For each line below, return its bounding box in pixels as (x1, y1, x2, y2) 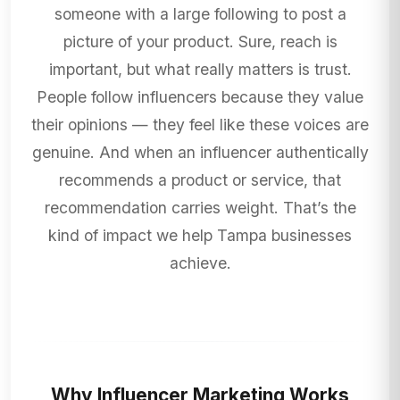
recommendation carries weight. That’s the (44, 198, 356, 218)
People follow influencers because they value (37, 87, 363, 107)
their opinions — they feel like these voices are (31, 115, 369, 135)
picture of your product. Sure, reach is (62, 32, 337, 52)
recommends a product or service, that (59, 171, 341, 190)
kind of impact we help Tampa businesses (48, 226, 352, 246)
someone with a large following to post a (54, 4, 346, 24)
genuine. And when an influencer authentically (31, 143, 369, 162)
